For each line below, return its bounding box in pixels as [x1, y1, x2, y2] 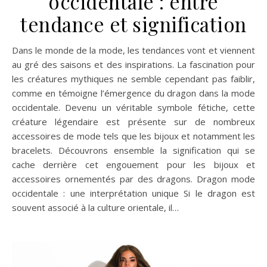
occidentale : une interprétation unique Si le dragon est [12, 187, 255, 200]
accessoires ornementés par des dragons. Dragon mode [12, 173, 255, 185]
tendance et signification [20, 11, 247, 38]
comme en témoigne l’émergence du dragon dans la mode [12, 87, 255, 100]
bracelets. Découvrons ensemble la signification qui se [12, 144, 255, 157]
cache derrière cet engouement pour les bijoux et [12, 159, 255, 171]
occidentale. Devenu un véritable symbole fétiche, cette [12, 101, 255, 114]
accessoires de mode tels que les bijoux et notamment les [12, 130, 255, 142]
